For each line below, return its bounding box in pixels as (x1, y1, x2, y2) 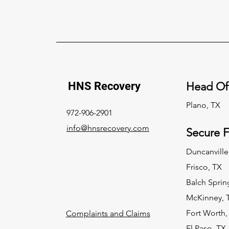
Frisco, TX (186, 162, 222, 172)
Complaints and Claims (66, 208, 150, 218)
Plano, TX (186, 100, 220, 110)
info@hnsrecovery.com (66, 123, 149, 133)
